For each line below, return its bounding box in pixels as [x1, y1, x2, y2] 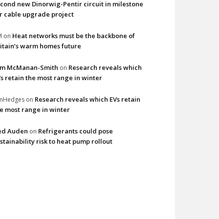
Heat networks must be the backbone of [12, 31, 135, 40]
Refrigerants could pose [38, 126, 113, 135]
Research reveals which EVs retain [35, 94, 140, 104]
